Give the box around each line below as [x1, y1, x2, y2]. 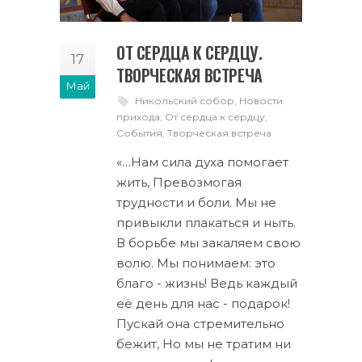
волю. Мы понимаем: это [116, 255, 276, 271]
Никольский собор [135, 95, 234, 107]
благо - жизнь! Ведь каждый [116, 276, 297, 291]
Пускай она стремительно [116, 316, 284, 331]
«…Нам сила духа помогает [116, 154, 288, 170]
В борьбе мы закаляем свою [116, 235, 301, 250]
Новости [239, 95, 283, 107]
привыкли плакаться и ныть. [116, 215, 296, 230]
